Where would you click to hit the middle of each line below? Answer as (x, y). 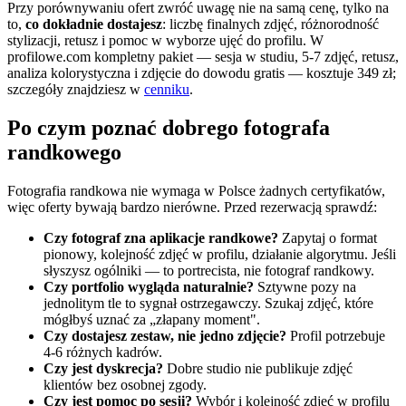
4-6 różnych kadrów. (103, 352)
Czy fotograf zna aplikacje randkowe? (161, 237)
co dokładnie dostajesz (94, 24)
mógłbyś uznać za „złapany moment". (152, 319)
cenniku (167, 89)
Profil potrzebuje (336, 335)
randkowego (64, 152)
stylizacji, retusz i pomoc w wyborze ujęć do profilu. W (165, 40)
